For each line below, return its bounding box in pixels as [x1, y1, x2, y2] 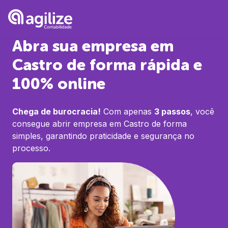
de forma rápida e [63, 55, 202, 74]
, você [190, 106, 214, 117]
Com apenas [101, 106, 152, 117]
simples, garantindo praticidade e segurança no [12, 131, 194, 141]
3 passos [154, 106, 190, 117]
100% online [12, 74, 105, 93]
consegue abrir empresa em [12, 119, 121, 129]
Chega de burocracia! [12, 106, 101, 117]
